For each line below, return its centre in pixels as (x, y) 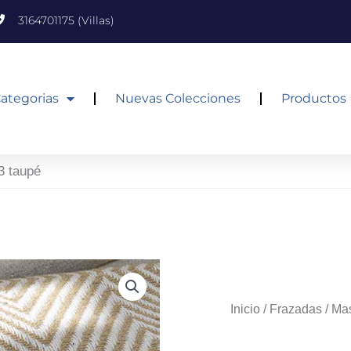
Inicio (245, 309)
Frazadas (296, 309)
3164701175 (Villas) (66, 20)
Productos (313, 99)
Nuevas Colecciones (177, 99)
